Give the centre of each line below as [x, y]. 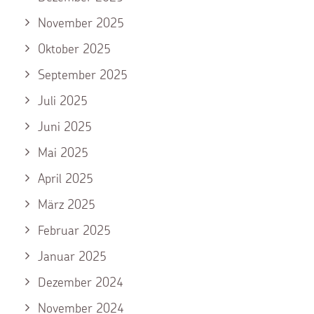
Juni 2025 [65, 127]
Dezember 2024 [81, 282]
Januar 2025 [72, 256]
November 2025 [81, 23]
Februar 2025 [74, 230]
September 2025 [83, 75]
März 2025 [67, 204]
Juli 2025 [63, 101]
